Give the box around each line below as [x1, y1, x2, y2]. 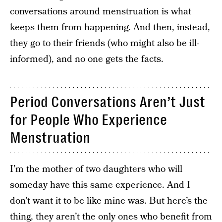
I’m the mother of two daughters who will [10, 163, 182, 176]
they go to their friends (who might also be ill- [10, 37, 199, 50]
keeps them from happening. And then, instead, [10, 21, 210, 34]
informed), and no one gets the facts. [10, 53, 164, 66]
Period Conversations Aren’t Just [10, 94, 205, 111]
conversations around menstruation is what [10, 5, 191, 18]
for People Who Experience [10, 111, 167, 128]
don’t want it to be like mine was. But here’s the [10, 194, 208, 208]
